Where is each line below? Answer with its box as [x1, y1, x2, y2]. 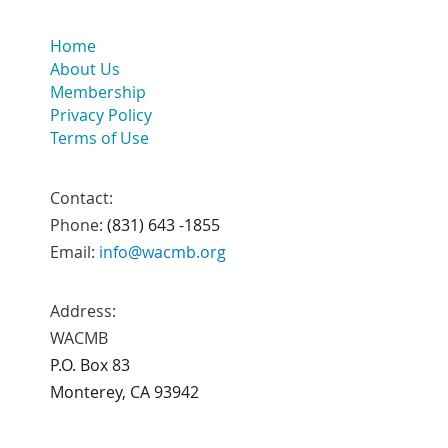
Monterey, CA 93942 [50, 380, 199, 403]
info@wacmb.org [99, 240, 226, 263]
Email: [50, 240, 99, 263]
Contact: [50, 186, 113, 209]
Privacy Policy [50, 103, 152, 126]
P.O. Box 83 [50, 353, 130, 376]
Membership [50, 80, 146, 103]
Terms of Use [50, 126, 149, 149]
